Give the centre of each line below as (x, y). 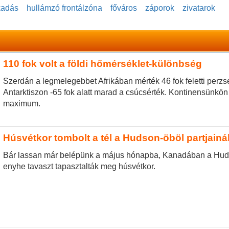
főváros (124, 8)
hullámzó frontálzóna (64, 8)
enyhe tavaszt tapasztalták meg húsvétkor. (79, 166)
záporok (160, 8)
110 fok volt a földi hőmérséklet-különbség (102, 64)
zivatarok (199, 8)
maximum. (21, 103)
